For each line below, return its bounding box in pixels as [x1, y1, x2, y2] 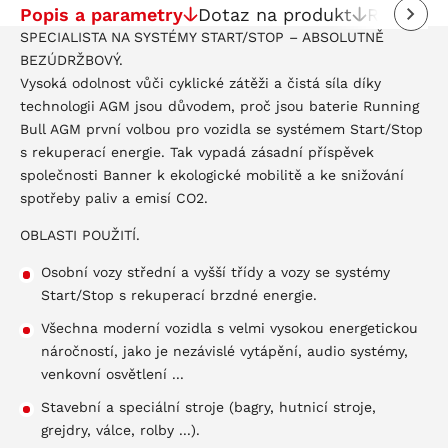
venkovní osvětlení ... [41, 365, 184, 382]
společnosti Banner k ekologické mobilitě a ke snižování [20, 166, 404, 183]
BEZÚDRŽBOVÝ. [20, 51, 123, 68]
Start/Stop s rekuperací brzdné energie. [41, 286, 317, 303]
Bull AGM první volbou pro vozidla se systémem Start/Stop [20, 120, 423, 137]
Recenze [367, 3, 440, 25]
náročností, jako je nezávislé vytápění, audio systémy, [41, 342, 408, 359]
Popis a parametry [20, 3, 183, 25]
